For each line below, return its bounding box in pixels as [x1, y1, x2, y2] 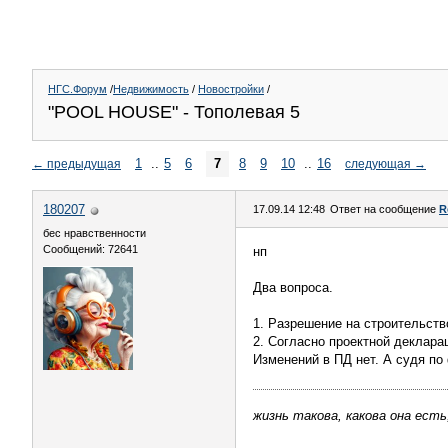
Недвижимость [113, 83, 189, 95]
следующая [345, 157, 411, 170]
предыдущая [47, 157, 121, 170]
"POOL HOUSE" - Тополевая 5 [48, 102, 300, 122]
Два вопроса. [253, 280, 333, 295]
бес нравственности [43, 227, 146, 239]
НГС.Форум [48, 83, 107, 95]
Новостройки [198, 83, 264, 95]
